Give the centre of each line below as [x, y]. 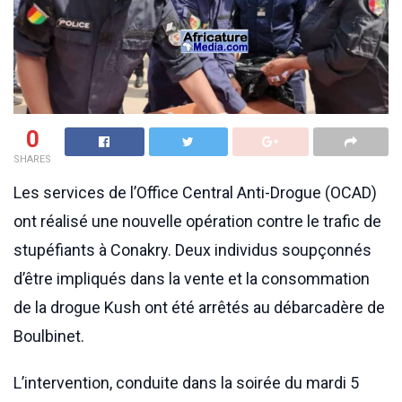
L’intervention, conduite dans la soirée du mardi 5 [186, 382]
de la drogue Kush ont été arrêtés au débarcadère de [199, 307]
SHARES [32, 159]
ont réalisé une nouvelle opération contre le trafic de [197, 221]
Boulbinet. [49, 336]
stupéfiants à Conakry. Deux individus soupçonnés [192, 249]
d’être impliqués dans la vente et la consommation [192, 278]
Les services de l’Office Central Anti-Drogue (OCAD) [195, 192]
